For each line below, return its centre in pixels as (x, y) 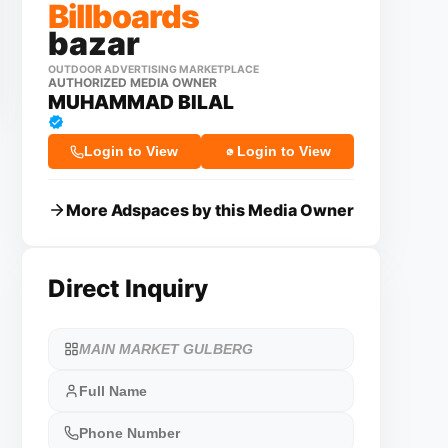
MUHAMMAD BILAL (140, 102)
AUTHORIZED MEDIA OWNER (132, 82)
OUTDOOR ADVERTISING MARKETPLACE (153, 69)
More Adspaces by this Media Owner (209, 210)
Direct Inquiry (127, 288)
